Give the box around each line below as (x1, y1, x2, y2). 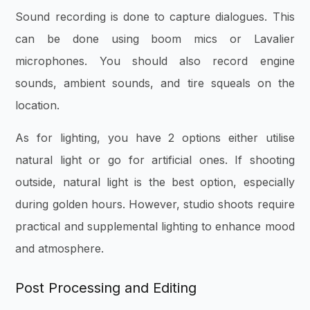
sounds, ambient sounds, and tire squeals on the (15, 76, 295, 91)
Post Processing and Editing (15, 279, 197, 296)
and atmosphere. (15, 241, 108, 255)
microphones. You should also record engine (15, 54, 295, 69)
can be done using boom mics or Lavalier (15, 32, 295, 46)
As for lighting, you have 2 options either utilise (15, 130, 295, 145)
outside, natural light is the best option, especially (15, 174, 295, 189)
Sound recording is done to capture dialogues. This (15, 10, 295, 24)
